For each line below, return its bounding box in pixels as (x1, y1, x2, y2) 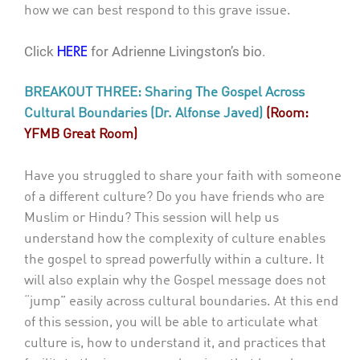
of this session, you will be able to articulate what (24, 315, 318, 329)
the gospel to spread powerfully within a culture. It (24, 252, 325, 267)
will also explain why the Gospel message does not (24, 273, 326, 288)
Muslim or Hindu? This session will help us (24, 211, 279, 225)
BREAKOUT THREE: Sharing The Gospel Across (24, 86, 305, 100)
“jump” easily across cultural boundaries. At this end (24, 294, 338, 309)
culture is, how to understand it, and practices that (24, 336, 326, 350)
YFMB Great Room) (24, 128, 137, 141)
